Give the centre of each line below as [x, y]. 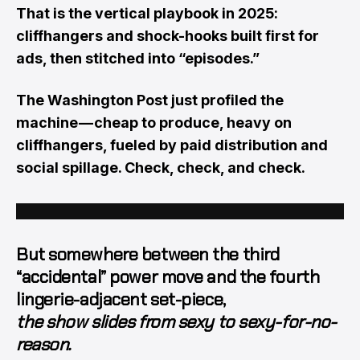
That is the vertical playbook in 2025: [147, 14]
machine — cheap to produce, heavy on [154, 123]
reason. [44, 345]
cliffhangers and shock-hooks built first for [168, 36]
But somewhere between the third [148, 255]
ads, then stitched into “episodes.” [138, 59]
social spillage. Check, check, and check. [161, 168]
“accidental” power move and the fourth [168, 277]
